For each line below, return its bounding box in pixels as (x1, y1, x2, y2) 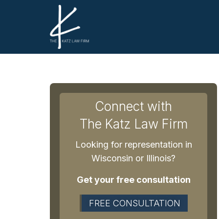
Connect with (95, 98, 172, 114)
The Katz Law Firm (79, 116, 188, 131)
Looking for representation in (75, 139, 192, 150)
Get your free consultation (76, 174, 191, 185)
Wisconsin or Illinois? (91, 153, 175, 163)
